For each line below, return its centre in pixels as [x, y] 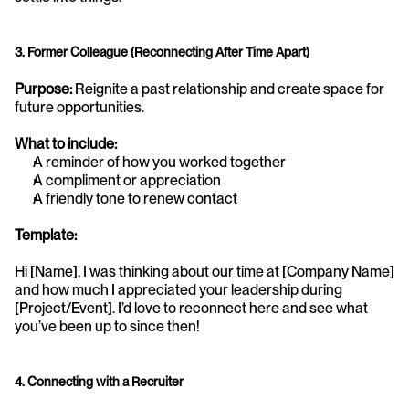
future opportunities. [79, 107]
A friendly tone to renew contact [135, 198]
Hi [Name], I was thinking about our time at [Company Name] [204, 271]
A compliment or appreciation [127, 180]
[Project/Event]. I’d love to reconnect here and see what [191, 308]
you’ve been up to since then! [107, 326]
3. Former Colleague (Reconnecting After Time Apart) [162, 52]
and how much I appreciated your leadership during [178, 289]
